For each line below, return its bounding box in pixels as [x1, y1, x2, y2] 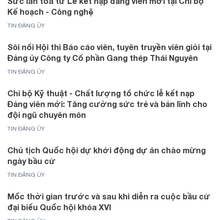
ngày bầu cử [7, 156, 55, 165]
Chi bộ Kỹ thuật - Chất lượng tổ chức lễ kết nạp [7, 88, 194, 98]
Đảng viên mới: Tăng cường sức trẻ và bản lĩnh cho [7, 99, 207, 109]
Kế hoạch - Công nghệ [7, 6, 93, 16]
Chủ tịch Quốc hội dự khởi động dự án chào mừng [7, 145, 206, 155]
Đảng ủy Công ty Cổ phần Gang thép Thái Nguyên [7, 53, 198, 62]
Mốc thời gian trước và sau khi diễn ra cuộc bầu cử [7, 191, 210, 201]
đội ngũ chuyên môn [7, 110, 86, 119]
